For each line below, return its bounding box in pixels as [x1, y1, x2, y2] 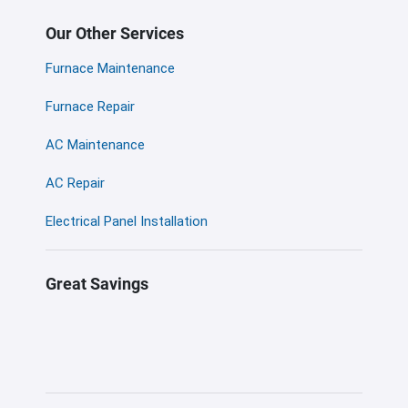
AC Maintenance [46, 136, 145, 153]
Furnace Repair [46, 97, 135, 115]
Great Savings [46, 273, 148, 293]
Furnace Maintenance [46, 59, 175, 76]
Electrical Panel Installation [46, 212, 208, 229]
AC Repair [46, 174, 105, 191]
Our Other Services [46, 24, 184, 44]
